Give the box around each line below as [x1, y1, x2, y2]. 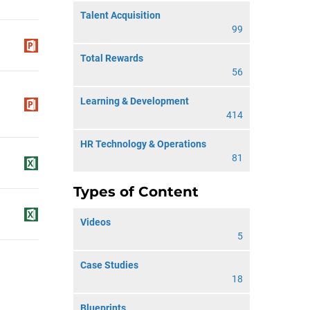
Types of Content [73, 183, 199, 200]
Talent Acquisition [80, 10, 161, 21]
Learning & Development [80, 95, 189, 107]
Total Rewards [80, 53, 143, 64]
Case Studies [80, 259, 138, 271]
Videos [80, 217, 111, 228]
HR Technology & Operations [80, 138, 206, 149]
